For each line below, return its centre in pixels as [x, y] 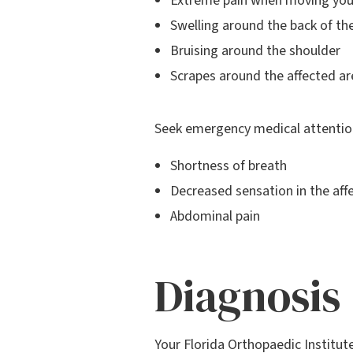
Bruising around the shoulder [255, 51]
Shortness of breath [229, 166]
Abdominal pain [215, 216]
